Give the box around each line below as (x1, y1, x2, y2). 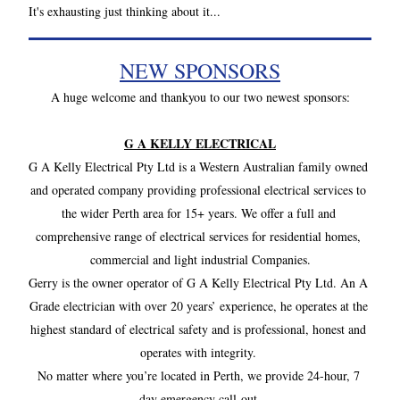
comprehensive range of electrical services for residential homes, (36, 228, 361, 245)
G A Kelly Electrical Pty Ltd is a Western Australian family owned (29, 158, 368, 175)
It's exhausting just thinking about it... (29, 3, 221, 20)
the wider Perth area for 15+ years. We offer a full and (61, 204, 336, 221)
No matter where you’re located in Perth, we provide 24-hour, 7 (37, 367, 360, 384)
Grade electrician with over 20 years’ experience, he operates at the (29, 297, 368, 314)
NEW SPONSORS (120, 56, 280, 85)
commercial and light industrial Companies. (89, 251, 311, 268)
